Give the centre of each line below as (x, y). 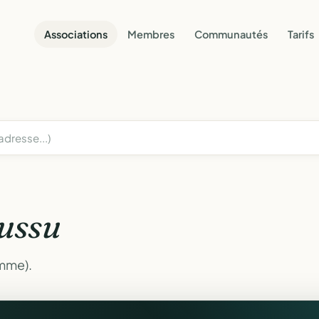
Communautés (231, 34)
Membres (151, 34)
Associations (76, 34)
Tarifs (301, 34)
